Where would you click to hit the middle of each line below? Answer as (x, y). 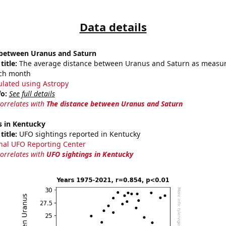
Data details (113, 27)
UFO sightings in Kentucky (90, 154)
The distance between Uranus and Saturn (114, 104)
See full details (32, 94)
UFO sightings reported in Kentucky (78, 134)
